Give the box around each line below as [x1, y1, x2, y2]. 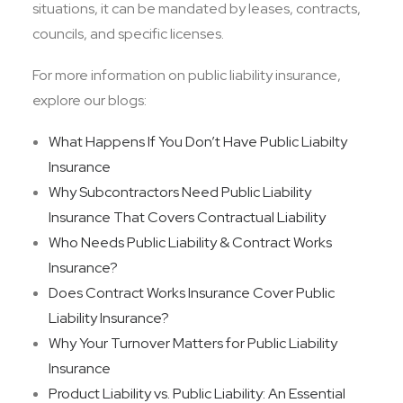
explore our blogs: [32, 91, 147, 110]
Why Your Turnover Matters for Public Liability [49, 334, 337, 353]
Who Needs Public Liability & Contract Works [49, 233, 332, 252]
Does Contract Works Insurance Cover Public [49, 283, 335, 302]
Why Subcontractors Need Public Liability [49, 183, 311, 201]
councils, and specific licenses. [32, 24, 227, 43]
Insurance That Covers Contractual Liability [49, 208, 326, 227]
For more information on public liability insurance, [32, 66, 341, 85]
